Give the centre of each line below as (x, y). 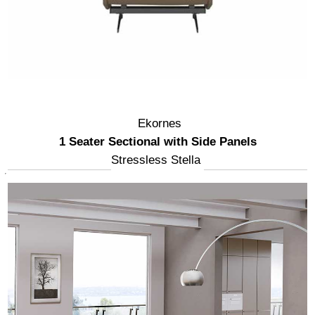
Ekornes (159, 123)
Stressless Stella (156, 160)
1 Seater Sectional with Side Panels (157, 141)
